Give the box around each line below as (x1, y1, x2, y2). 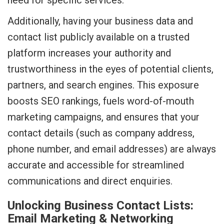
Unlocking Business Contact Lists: (7, 198, 193, 212)
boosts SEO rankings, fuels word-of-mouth (7, 95, 194, 107)
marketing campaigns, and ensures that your (7, 111, 199, 123)
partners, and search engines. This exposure (7, 79, 199, 91)
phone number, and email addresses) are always (7, 143, 216, 155)
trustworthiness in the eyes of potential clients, (7, 63, 213, 75)
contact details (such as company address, (7, 127, 194, 139)
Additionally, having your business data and (7, 15, 193, 27)
